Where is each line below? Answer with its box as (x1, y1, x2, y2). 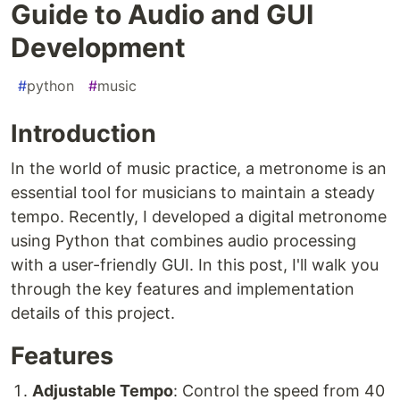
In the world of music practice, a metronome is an (11, 159, 387, 179)
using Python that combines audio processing (11, 231, 356, 251)
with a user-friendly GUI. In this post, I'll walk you (11, 255, 379, 275)
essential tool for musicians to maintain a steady (11, 183, 375, 203)
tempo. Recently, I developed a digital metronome (11, 207, 387, 227)
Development (11, 31, 186, 64)
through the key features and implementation (11, 279, 354, 299)
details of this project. (11, 304, 175, 323)
